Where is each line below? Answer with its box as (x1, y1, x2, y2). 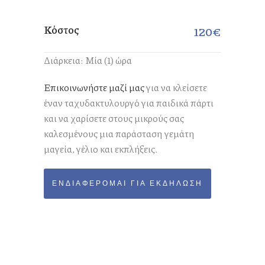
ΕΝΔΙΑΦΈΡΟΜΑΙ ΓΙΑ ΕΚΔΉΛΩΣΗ (52, 178, 203, 190)
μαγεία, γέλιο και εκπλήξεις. (44, 142, 157, 156)
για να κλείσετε (144, 80, 207, 95)
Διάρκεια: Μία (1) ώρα (44, 53, 132, 67)
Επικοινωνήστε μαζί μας (44, 80, 144, 95)
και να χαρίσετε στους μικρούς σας (44, 111, 184, 125)
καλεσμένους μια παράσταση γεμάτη (44, 127, 195, 141)
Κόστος (44, 22, 79, 38)
